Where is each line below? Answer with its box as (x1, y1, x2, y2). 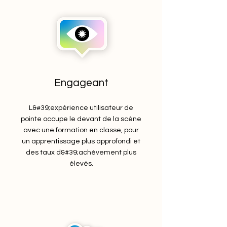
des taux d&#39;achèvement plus (26, 149, 136, 156)
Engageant (54, 78, 108, 88)
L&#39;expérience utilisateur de (29, 104, 133, 111)
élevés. (69, 160, 93, 167)
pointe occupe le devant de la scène (21, 116, 141, 123)
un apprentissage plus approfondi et (22, 138, 140, 145)
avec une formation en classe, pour (23, 127, 139, 134)
